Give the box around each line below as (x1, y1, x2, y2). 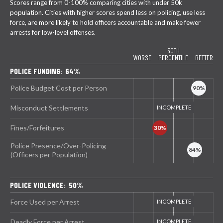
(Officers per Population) (10, 150, 88, 159)
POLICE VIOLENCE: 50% (10, 180, 83, 190)
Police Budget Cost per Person (10, 84, 107, 92)
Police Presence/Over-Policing (10, 141, 106, 150)
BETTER (195, 53, 213, 62)
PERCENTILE (158, 53, 188, 62)
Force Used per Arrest (10, 198, 80, 206)
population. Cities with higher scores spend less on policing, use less (10, 8, 205, 16)
